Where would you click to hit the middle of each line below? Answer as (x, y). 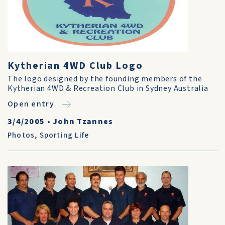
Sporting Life (64, 135)
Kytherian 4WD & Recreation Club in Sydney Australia (108, 88)
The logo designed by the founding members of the (105, 79)
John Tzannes (83, 122)
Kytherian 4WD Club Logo (76, 66)
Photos (21, 135)
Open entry (31, 104)
